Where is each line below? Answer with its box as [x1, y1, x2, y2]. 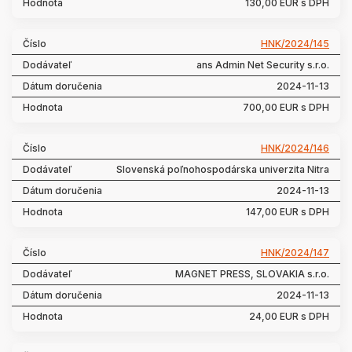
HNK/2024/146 [261, 142, 329, 154]
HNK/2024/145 [261, 38, 329, 49]
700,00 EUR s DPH [243, 101, 329, 113]
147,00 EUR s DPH [246, 206, 329, 218]
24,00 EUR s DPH [249, 310, 329, 322]
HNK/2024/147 [261, 247, 329, 258]
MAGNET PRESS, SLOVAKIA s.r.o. [175, 268, 329, 280]
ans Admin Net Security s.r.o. [196, 59, 329, 71]
